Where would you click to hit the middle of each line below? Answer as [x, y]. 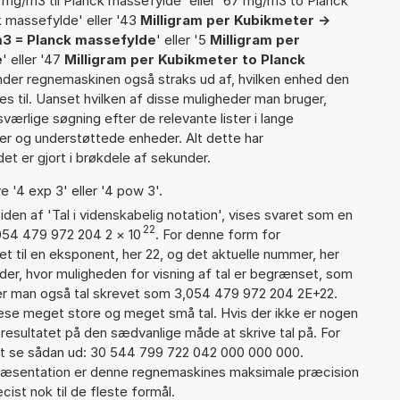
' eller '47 [33, 59]
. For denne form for [218, 234]
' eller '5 [183, 39]
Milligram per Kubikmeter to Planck [185, 59]
